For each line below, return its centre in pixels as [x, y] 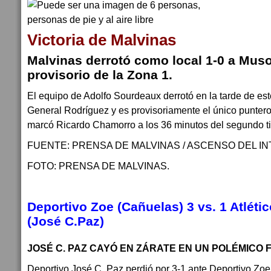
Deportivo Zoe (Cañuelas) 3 [111, 207]
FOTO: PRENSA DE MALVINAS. [98, 166]
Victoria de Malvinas [102, 40]
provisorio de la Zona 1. [100, 75]
